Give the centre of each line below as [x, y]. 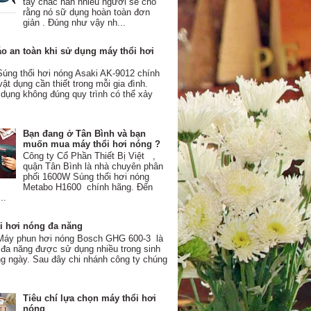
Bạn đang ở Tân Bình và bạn [85, 133]
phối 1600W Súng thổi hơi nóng [86, 177]
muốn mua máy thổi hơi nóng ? [92, 144]
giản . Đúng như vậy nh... [75, 22]
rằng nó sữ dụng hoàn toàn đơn [87, 12]
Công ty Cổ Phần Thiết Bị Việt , [90, 156]
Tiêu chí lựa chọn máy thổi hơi [90, 299]
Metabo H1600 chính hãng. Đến [88, 187]
